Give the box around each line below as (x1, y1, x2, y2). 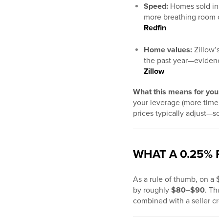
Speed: (144, 1, 168, 12)
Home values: (144, 45, 192, 55)
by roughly (133, 185, 171, 196)
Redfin (144, 23, 166, 33)
